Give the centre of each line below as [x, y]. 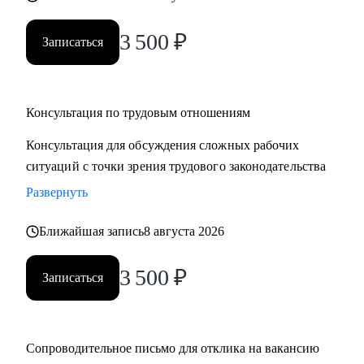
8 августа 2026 [184, 231]
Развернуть [57, 192]
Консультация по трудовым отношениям [138, 113]
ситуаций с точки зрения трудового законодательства [176, 166]
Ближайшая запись [92, 231]
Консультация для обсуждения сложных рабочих [163, 145]
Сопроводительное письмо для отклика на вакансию [173, 348]
